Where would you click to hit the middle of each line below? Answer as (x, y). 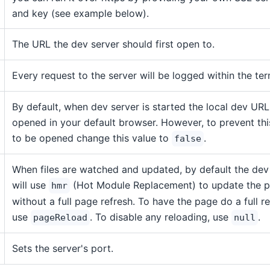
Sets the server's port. (63, 248)
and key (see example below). (80, 13)
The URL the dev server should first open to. (113, 44)
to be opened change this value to (92, 138)
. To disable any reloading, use (161, 217)
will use (30, 185)
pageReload (60, 218)
